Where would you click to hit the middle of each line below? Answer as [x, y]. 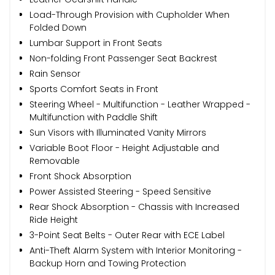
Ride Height [54, 219]
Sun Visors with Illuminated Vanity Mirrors [118, 132]
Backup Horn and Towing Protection [108, 263]
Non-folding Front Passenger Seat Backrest [123, 58]
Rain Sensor [55, 73]
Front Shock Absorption [80, 176]
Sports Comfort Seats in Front [94, 89]
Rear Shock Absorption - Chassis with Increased [134, 207]
